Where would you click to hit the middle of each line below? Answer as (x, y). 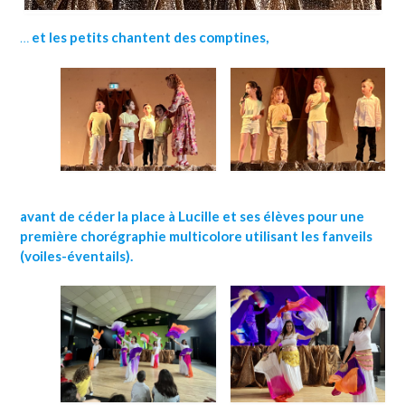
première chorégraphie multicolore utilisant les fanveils (196, 235)
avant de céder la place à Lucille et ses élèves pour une (192, 216)
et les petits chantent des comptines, (150, 38)
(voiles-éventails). (76, 255)
